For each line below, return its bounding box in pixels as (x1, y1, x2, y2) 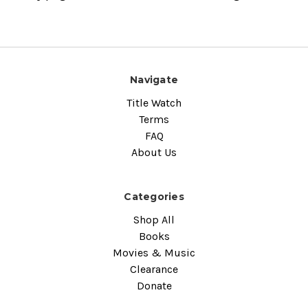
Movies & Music (113, 245, 195, 259)
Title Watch (126, 96, 181, 109)
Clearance (130, 262, 178, 276)
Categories (124, 190, 184, 203)
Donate (136, 278, 172, 292)
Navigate (130, 74, 178, 86)
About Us (131, 145, 177, 159)
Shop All (133, 212, 175, 226)
